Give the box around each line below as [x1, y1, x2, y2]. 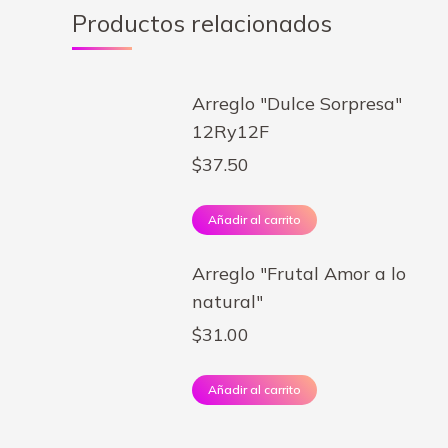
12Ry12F [192, 120, 269, 143]
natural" [192, 290, 263, 313]
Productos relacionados [72, 8, 332, 38]
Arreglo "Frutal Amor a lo [192, 262, 406, 285]
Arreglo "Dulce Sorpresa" [192, 92, 402, 115]
